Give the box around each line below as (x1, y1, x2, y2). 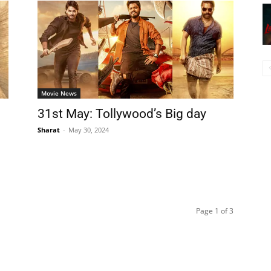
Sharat (38, 125, 60, 134)
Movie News (41, 89, 77, 97)
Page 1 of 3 (196, 206, 233, 216)
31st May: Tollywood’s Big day (38, 106, 206, 121)
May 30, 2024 (68, 125, 109, 134)
